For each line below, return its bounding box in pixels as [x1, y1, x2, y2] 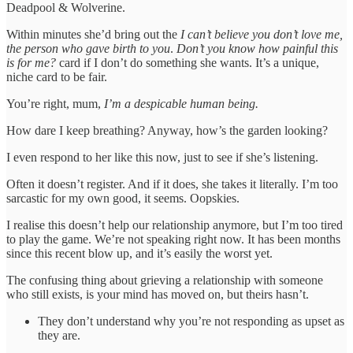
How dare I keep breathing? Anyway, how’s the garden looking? [6, 124, 328, 138]
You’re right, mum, [6, 97, 104, 111]
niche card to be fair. [6, 70, 107, 84]
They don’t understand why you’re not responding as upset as [38, 314, 344, 329]
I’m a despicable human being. [104, 97, 258, 111]
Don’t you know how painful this [176, 42, 338, 56]
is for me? [6, 56, 59, 70]
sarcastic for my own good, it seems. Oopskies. [6, 191, 240, 206]
